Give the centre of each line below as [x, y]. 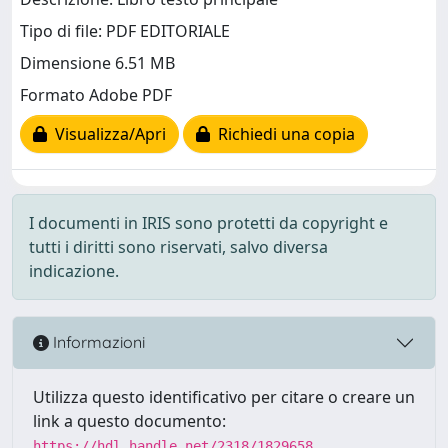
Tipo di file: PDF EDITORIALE [125, 31]
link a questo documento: [129, 420]
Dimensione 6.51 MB [97, 63]
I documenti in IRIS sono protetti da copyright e [208, 222]
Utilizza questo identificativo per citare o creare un [224, 396]
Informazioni [97, 342]
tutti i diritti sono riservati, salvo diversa [178, 246]
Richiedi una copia [282, 134]
